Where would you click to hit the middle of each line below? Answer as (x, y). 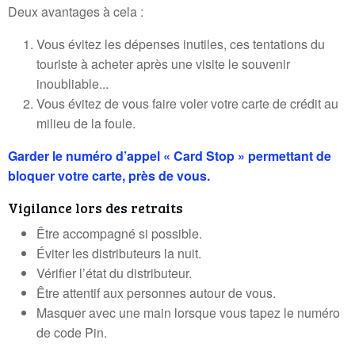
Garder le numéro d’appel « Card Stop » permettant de (170, 156)
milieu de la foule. (86, 123)
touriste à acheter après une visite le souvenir (163, 64)
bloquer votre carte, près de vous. (109, 176)
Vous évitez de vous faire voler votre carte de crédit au (187, 103)
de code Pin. (72, 332)
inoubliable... (73, 84)
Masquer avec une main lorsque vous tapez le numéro (188, 313)
